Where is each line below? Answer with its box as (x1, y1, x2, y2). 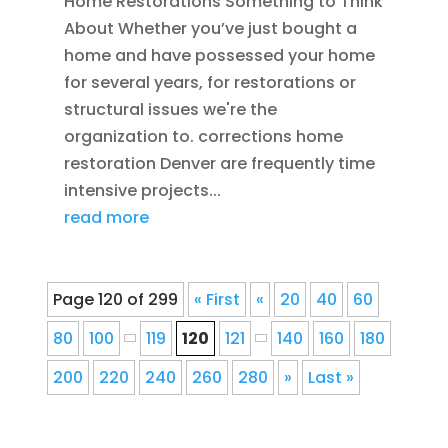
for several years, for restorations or (63, 70, 356, 94)
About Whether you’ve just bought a (63, 16, 357, 40)
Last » (307, 365, 354, 389)
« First (193, 287, 240, 311)
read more (63, 205, 149, 229)
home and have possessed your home (63, 43, 375, 67)
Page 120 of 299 (52, 287, 178, 311)
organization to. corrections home (63, 124, 343, 148)
